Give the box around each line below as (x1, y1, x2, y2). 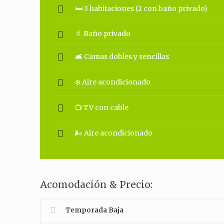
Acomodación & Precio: (40, 178, 153, 190)
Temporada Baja (65, 206, 124, 214)
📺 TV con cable (75, 103, 129, 112)
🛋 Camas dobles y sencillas (75, 52, 169, 61)
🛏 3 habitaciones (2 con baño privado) (75, 4, 208, 13)
